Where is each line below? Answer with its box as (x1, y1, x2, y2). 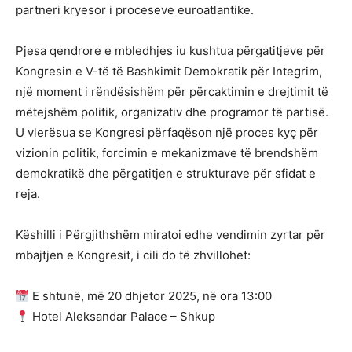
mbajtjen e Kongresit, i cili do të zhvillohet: (16, 247, 251, 263)
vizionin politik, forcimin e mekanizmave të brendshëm (16, 145, 318, 161)
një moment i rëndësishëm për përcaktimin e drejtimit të (16, 84, 328, 100)
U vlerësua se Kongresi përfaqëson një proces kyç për (16, 125, 318, 141)
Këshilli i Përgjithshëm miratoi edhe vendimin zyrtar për (16, 227, 325, 243)
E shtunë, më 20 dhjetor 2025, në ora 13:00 (29, 288, 273, 304)
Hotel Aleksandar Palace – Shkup (29, 309, 216, 324)
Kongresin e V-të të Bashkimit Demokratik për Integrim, (16, 64, 322, 79)
